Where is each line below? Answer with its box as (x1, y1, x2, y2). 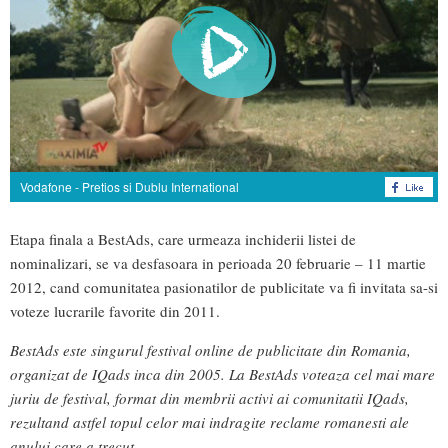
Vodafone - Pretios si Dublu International (20, 177, 239, 195)
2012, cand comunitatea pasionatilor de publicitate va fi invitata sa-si (10, 276, 438, 297)
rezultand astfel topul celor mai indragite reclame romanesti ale (10, 412, 409, 433)
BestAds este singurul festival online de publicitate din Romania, (10, 340, 411, 361)
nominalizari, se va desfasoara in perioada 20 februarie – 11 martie (10, 252, 426, 273)
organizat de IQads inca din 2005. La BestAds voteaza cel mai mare (10, 364, 435, 385)
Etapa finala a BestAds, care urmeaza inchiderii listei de (10, 228, 356, 249)
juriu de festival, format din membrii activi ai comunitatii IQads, (10, 388, 409, 409)
